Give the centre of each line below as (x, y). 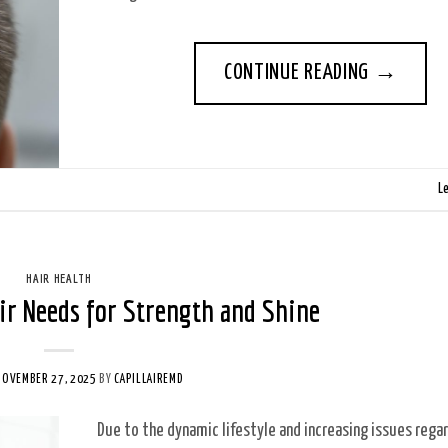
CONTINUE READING (298, 73)
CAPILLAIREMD (149, 379)
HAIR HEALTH (59, 277)
